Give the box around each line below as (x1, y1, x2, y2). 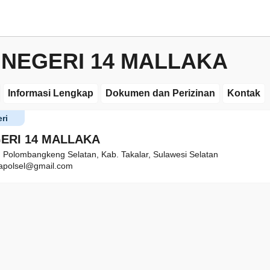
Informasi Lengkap (8, 88, 93, 98)
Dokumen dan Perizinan (105, 88, 215, 98)
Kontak (227, 88, 260, 98)
